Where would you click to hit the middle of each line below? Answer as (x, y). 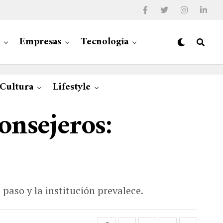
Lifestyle (71, 87)
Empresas (40, 42)
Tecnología (105, 42)
